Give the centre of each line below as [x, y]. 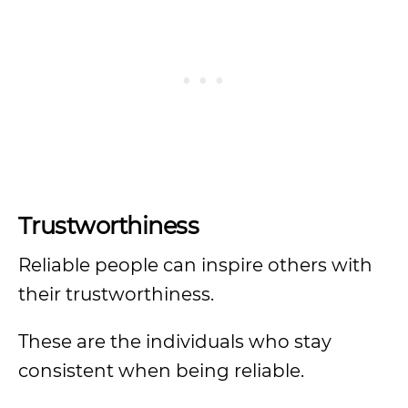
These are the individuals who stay [175, 342]
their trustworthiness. [118, 294]
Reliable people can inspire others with [195, 265]
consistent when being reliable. [161, 371]
